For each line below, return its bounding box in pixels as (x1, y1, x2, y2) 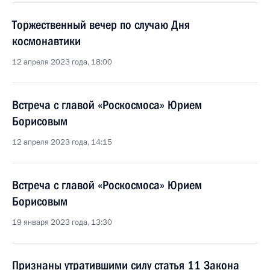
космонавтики (12, 34, 81, 48)
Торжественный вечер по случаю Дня (12, 17, 190, 32)
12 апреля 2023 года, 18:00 (12, 57, 112, 67)
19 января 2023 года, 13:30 (12, 217, 112, 228)
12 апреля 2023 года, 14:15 (12, 137, 112, 148)
